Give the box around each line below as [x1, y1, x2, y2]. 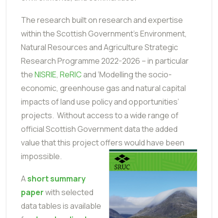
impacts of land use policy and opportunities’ [21, 96, 179, 107]
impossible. [21, 150, 62, 162]
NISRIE [35, 69, 56, 80]
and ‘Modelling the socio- [83, 69, 172, 80]
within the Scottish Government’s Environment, [21, 28, 187, 39]
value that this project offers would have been [21, 137, 184, 148]
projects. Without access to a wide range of [21, 109, 179, 121]
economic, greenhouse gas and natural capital [21, 82, 186, 93]
